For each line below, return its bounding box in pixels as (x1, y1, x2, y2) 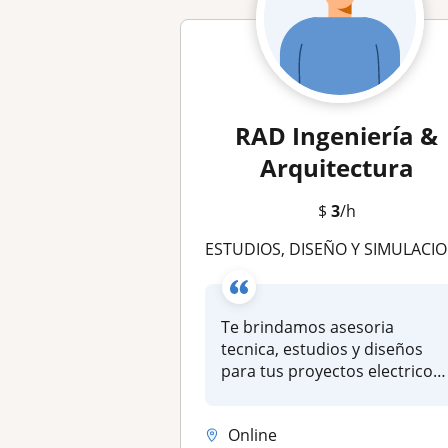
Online (228, 423, 278, 446)
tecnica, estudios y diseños (221, 338, 424, 360)
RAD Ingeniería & (235, 119, 439, 152)
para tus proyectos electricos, (221, 360, 446, 382)
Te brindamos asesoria (221, 316, 395, 338)
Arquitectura (259, 151, 414, 184)
